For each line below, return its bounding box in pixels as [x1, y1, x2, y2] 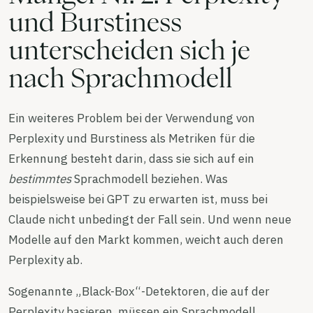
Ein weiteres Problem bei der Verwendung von [8, 110, 255, 126]
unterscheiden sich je [8, 36, 250, 62]
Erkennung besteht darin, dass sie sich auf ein [8, 150, 254, 166]
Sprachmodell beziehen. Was [71, 170, 228, 187]
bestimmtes [8, 170, 71, 187]
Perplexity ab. [8, 252, 82, 268]
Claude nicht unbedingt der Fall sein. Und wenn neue [8, 211, 291, 227]
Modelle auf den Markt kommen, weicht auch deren [8, 231, 284, 247]
